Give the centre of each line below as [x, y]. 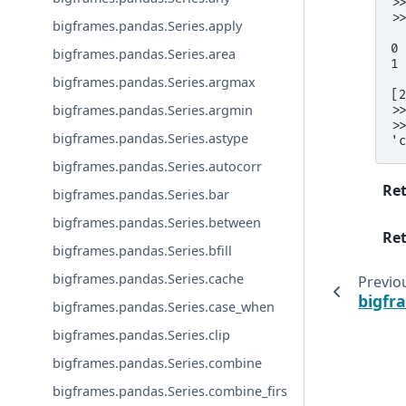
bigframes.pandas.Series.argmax [155, 82]
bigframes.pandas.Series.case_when [164, 307]
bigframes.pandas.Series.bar [141, 195]
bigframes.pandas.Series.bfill [143, 251]
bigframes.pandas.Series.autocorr [158, 167]
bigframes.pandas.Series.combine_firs [170, 391]
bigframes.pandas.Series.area [145, 54]
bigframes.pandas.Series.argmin [153, 111]
